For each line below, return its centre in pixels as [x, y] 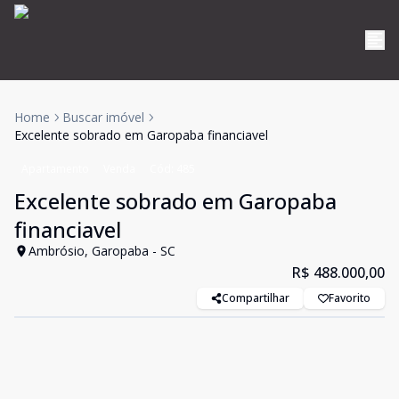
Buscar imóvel [103, 117]
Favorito [350, 298]
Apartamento [55, 169]
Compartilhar [256, 298]
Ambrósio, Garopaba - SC [102, 251]
